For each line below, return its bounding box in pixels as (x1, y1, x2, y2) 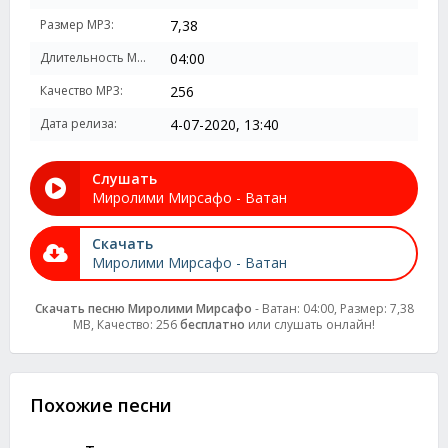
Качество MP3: (40, 82, 123, 99)
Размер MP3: (40, 16, 114, 33)
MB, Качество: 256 (73, 316, 180, 333)
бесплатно (180, 316, 245, 333)
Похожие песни (30, 393, 172, 417)
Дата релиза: (40, 115, 117, 132)
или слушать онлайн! (245, 316, 375, 333)
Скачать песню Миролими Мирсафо (34, 300, 252, 317)
